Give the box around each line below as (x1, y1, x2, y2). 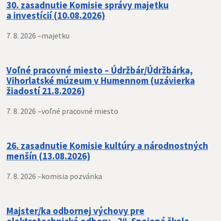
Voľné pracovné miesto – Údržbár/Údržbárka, (6, 64, 193, 76)
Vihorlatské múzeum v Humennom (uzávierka (6, 74, 195, 86)
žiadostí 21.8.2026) (6, 85, 85, 97)
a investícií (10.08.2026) (6, 9, 105, 21)
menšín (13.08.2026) (6, 150, 90, 162)
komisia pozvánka (41, 171, 102, 181)
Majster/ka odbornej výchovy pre (6, 205, 145, 217)
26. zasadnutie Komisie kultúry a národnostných (6, 140, 208, 151)
